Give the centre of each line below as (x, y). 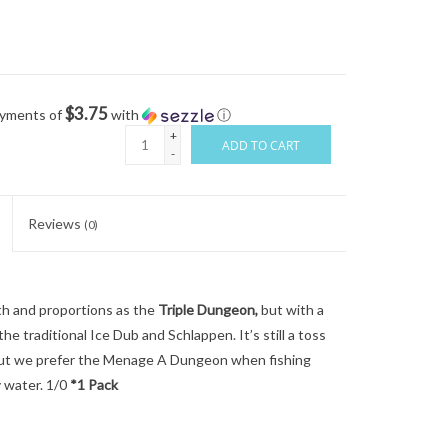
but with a (292, 309)
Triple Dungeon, (207, 309)
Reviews (56, 223)
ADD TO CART (261, 145)
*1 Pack (93, 384)
